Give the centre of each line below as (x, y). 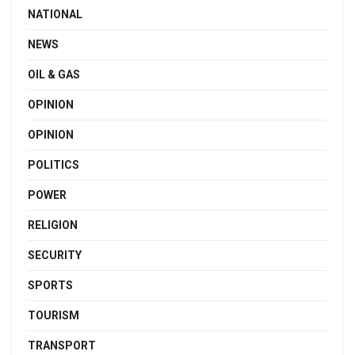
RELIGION (53, 225)
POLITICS (53, 165)
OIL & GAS (54, 75)
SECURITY (55, 256)
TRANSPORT (62, 346)
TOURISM (53, 316)
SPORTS (50, 286)
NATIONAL (55, 15)
